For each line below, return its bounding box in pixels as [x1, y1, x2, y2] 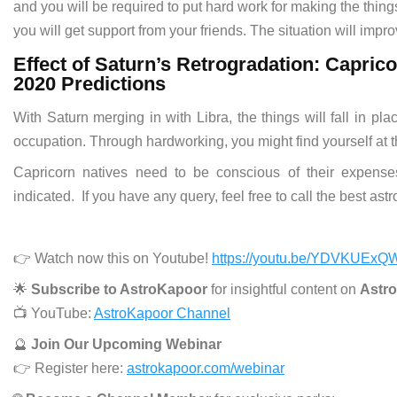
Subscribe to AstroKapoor [31, 282, 207, 298]
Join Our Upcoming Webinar [31, 337, 222, 353]
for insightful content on [207, 282, 360, 298]
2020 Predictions [13, 72, 166, 95]
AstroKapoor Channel [94, 306, 230, 322]
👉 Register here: [13, 361, 127, 377]
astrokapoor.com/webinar [127, 361, 284, 377]
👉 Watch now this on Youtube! [13, 251, 212, 267]
